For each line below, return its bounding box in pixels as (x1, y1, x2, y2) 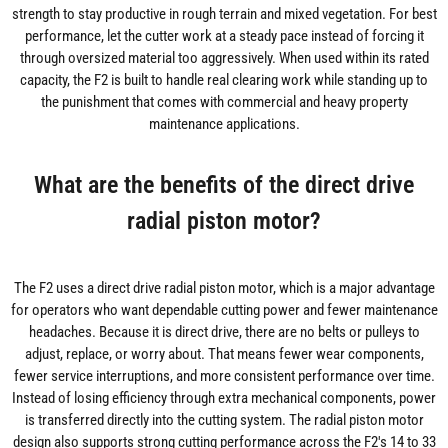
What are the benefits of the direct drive (34, 170, 414, 200)
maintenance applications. (148, 115, 300, 134)
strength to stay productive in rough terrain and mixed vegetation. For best (11, 5, 437, 24)
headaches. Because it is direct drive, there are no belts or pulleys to (28, 323, 420, 342)
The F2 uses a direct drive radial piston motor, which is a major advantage (13, 279, 435, 298)
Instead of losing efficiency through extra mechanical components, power (12, 389, 436, 408)
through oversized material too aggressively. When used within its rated (19, 49, 429, 68)
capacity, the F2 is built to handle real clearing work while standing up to (20, 71, 428, 90)
